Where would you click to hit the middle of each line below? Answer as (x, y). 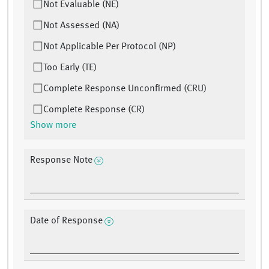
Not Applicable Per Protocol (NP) (110, 47)
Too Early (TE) (70, 68)
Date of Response (66, 221)
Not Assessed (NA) (81, 26)
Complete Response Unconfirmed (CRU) (125, 89)
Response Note (61, 161)
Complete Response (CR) (94, 110)
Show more (53, 126)
